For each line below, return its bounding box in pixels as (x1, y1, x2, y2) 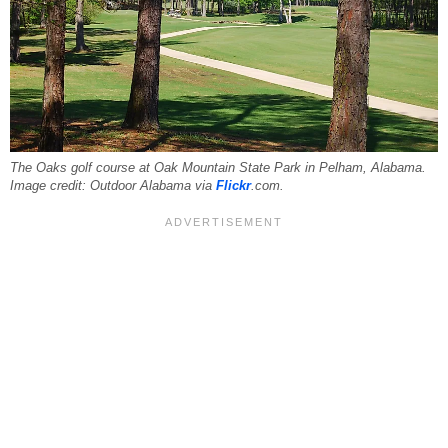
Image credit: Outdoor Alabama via (10, 179, 216, 194)
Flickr (216, 179, 251, 194)
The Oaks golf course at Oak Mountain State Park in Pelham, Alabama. (10, 161, 426, 176)
